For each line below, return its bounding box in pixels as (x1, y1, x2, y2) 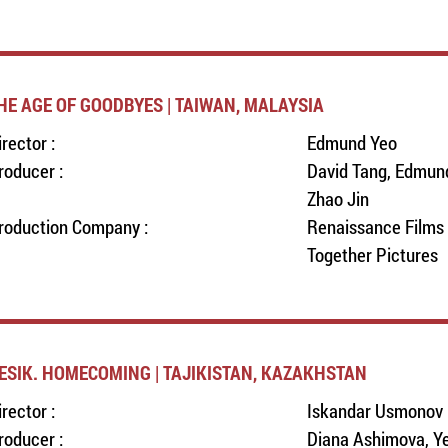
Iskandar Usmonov (306, 398, 443, 423)
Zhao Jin (306, 186, 369, 211)
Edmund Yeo (306, 130, 397, 155)
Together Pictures (306, 242, 438, 267)
